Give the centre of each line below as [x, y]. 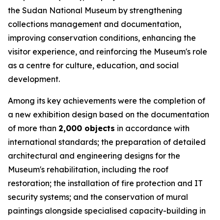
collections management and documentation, [95, 24]
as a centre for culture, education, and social [93, 65]
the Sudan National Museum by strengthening [95, 10]
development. [34, 79]
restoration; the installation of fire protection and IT [105, 183]
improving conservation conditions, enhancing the [102, 38]
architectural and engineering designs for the [94, 156]
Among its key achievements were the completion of [107, 101]
